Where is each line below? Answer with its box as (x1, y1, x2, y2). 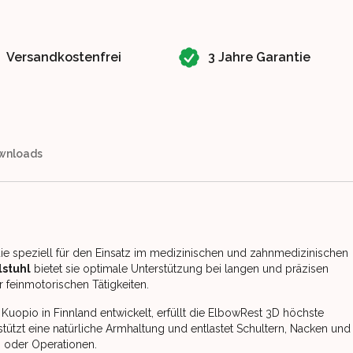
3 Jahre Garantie (208, 50, 310, 65)
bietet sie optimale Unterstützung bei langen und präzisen (31, 262, 329, 275)
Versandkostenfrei (6, 50, 121, 65)
